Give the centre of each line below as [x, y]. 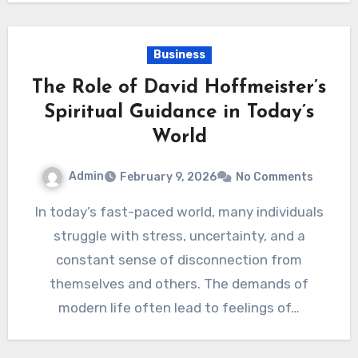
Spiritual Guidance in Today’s [179, 112]
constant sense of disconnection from [179, 259]
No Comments [274, 177]
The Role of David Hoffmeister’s [179, 88]
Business [179, 54]
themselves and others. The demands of [179, 283]
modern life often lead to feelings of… [179, 307]
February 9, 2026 [168, 177]
